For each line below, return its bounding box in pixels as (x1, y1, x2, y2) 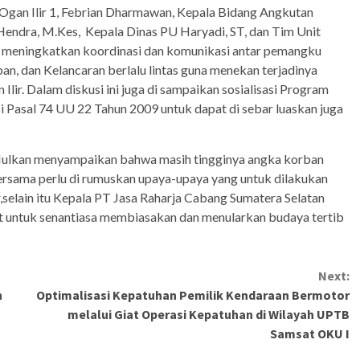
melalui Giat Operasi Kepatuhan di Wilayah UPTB (67, 306, 350, 323)
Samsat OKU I (267, 325, 350, 342)
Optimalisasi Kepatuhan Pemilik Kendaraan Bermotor (35, 287, 350, 304)
